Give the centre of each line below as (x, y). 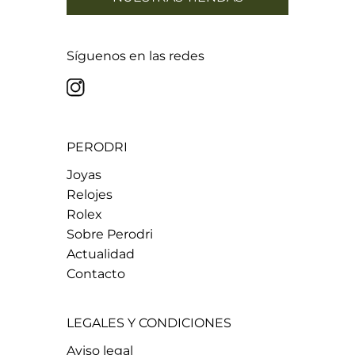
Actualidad (101, 254)
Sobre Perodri (110, 234)
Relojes (90, 194)
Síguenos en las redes (136, 55)
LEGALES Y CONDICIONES (149, 323)
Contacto (96, 273)
